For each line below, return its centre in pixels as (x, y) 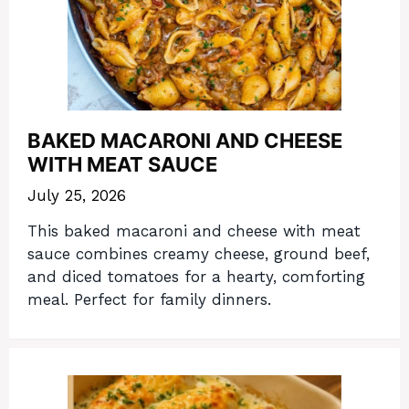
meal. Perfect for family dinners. (149, 299)
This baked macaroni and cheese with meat (194, 231)
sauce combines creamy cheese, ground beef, (199, 253)
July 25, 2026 (77, 195)
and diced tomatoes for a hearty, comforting (196, 276)
